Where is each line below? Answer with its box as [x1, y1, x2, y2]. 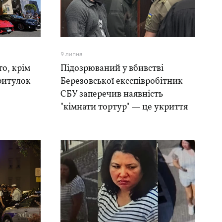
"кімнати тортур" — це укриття [60, 101, 188, 113]
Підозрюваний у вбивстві [60, 62, 164, 75]
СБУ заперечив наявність [60, 88, 163, 101]
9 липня [60, 50, 82, 57]
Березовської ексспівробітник [60, 75, 183, 88]
